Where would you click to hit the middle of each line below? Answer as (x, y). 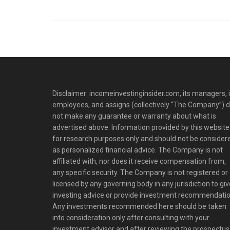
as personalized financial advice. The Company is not (138, 150)
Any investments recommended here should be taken (139, 206)
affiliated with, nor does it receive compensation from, (139, 161)
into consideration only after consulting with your (131, 217)
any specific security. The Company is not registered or (140, 172)
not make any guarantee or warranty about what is (134, 116)
